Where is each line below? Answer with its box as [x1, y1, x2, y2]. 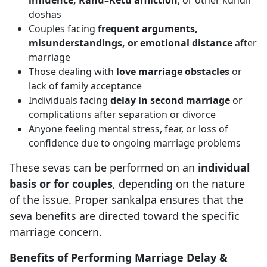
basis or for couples [10, 176, 113, 191]
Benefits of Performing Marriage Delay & [10, 250, 228, 265]
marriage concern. [10, 225, 102, 240]
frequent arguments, [98, 22, 198, 36]
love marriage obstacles [116, 65, 229, 79]
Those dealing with [29, 65, 116, 79]
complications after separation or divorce [29, 108, 216, 122]
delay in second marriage [110, 94, 230, 107]
